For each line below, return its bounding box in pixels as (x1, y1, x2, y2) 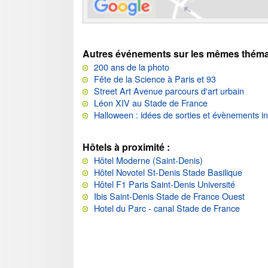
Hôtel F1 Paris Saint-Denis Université (94, 177, 235, 190)
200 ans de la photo (94, 60, 169, 73)
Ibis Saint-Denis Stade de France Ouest (94, 189, 245, 202)
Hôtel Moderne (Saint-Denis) (94, 153, 203, 166)
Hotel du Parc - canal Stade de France (94, 201, 240, 214)
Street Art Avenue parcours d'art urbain (94, 84, 244, 97)
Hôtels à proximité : (83, 139, 170, 154)
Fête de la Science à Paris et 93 (94, 72, 216, 85)
